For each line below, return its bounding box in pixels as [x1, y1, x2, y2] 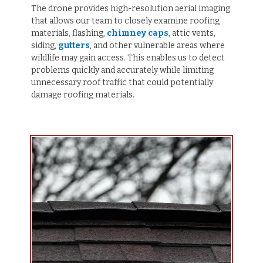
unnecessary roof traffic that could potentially [31, 77, 213, 87]
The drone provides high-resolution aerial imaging [31, 3, 230, 14]
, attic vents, [168, 28, 215, 38]
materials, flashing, [31, 28, 107, 38]
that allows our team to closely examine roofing [31, 15, 220, 26]
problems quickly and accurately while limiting [31, 65, 214, 75]
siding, [31, 40, 58, 50]
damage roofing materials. [31, 89, 134, 100]
